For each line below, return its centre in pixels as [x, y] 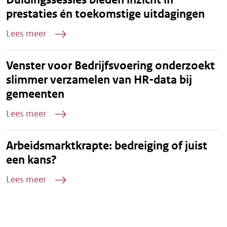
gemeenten [35, 94]
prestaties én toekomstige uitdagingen [105, 14]
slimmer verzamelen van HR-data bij [99, 80]
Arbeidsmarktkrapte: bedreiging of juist [107, 145]
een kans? [31, 160]
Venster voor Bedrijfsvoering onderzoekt [110, 65]
